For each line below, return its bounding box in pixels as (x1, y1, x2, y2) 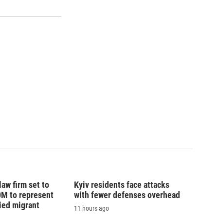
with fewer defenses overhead (74, 190, 180, 200)
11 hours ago (74, 204, 109, 213)
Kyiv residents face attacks (74, 180, 169, 190)
